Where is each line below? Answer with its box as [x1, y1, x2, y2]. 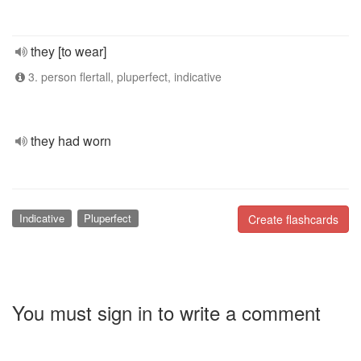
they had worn [31, 131, 111, 150]
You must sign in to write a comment [12, 297, 321, 326]
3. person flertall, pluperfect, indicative [25, 68, 222, 85]
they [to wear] [31, 42, 106, 60]
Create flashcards [248, 211, 338, 227]
